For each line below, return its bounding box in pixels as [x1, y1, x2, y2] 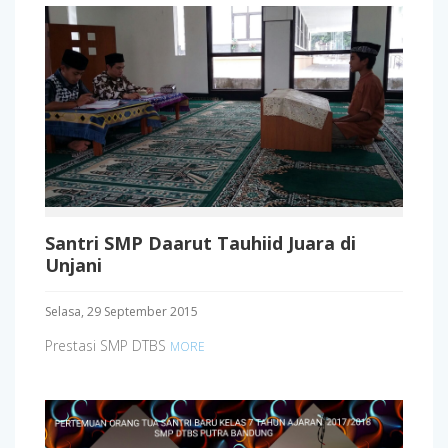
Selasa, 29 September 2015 [45, 302, 198, 320]
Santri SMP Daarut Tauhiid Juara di [45, 230, 356, 255]
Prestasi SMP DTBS [45, 335, 170, 355]
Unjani [45, 252, 102, 277]
